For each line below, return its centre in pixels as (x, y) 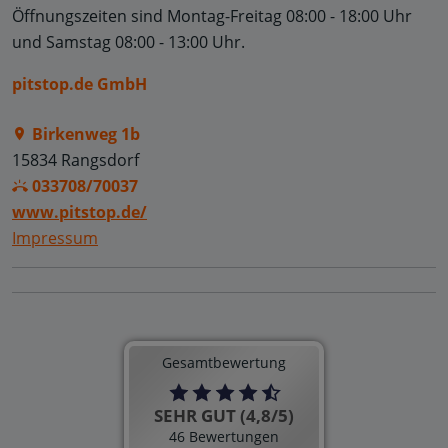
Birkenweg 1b (86, 133)
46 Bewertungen (224, 436)
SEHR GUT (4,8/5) (224, 415)
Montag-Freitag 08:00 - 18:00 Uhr (289, 15)
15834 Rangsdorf (75, 159)
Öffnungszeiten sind (89, 15)
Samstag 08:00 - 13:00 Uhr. (145, 41)
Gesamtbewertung (224, 362)
